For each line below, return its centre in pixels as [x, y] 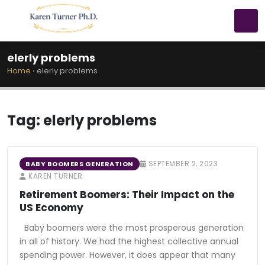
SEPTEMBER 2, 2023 [182, 164]
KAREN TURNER [54, 176]
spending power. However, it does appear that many [127, 255]
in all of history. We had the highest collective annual [129, 241]
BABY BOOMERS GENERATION [80, 164]
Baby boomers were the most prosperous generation [132, 228]
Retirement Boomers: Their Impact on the [127, 195]
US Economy [51, 208]
